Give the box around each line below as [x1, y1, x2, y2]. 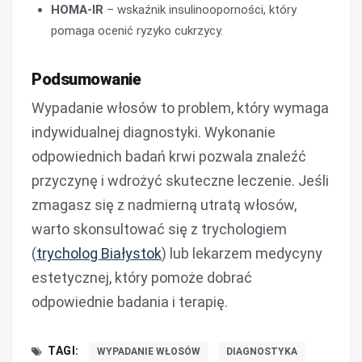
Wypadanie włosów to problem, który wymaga [32, 99, 329, 116]
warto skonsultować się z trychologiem [32, 221, 287, 238]
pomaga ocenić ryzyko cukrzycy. [51, 23, 223, 38]
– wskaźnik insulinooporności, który [103, 2, 297, 17]
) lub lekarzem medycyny [162, 245, 322, 262]
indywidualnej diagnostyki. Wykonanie [32, 124, 276, 141]
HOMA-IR [51, 2, 103, 17]
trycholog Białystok [36, 245, 162, 262]
